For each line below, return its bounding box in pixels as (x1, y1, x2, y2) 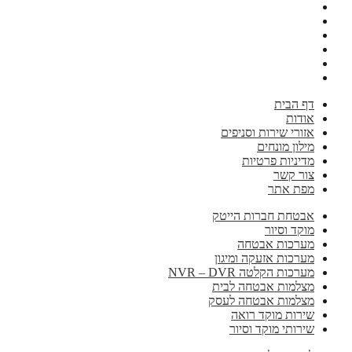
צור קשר (273, 167, 314, 181)
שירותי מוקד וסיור (229, 321, 314, 335)
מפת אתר (268, 181, 314, 196)
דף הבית (274, 97, 314, 111)
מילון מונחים (257, 139, 314, 153)
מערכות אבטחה (237, 236, 314, 251)
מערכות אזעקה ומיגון (214, 251, 314, 265)
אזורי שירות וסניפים (221, 125, 314, 139)
